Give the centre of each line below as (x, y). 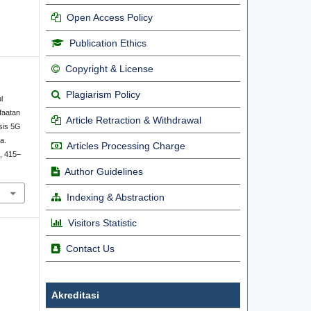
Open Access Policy (110, 18)
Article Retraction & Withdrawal (134, 120)
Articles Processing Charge (125, 146)
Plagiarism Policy (103, 95)
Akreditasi (75, 295)
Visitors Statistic (102, 223)
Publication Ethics (108, 43)
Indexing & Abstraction (116, 197)
